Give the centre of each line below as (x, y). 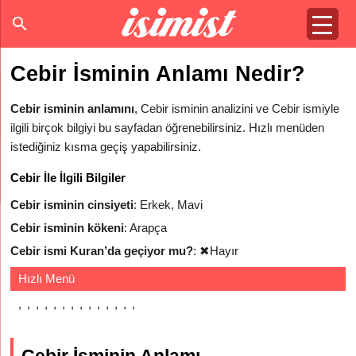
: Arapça (146, 228)
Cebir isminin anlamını (73, 108)
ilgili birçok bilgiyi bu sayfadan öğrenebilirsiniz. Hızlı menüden (168, 128)
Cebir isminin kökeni (68, 228)
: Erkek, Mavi (168, 205)
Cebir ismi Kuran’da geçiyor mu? (102, 251)
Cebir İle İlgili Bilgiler (68, 178)
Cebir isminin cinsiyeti (72, 205)
